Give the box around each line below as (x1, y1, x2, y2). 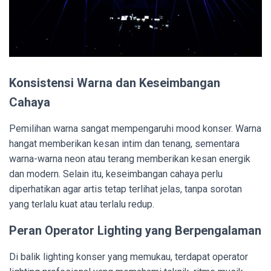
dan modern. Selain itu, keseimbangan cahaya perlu (9, 168, 223, 180)
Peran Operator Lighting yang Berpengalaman (9, 223, 261, 238)
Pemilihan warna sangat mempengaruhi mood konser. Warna (9, 123, 261, 135)
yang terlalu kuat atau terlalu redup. (9, 198, 154, 211)
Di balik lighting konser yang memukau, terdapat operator (9, 251, 248, 263)
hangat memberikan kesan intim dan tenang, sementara (9, 138, 240, 150)
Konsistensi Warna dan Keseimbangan (9, 76, 220, 91)
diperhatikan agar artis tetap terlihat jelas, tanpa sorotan (9, 183, 242, 195)
